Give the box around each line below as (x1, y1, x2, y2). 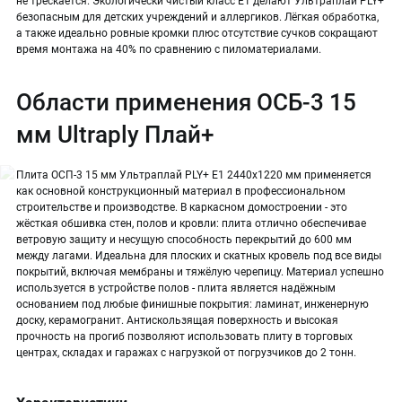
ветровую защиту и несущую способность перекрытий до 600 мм (16, 232, 352, 246)
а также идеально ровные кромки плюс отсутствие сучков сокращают (16, 27, 378, 40)
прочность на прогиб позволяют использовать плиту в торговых (16, 329, 353, 343)
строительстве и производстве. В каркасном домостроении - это (16, 200, 347, 214)
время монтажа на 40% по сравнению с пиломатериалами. (16, 43, 321, 57)
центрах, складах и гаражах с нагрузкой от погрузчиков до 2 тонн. (16, 345, 356, 359)
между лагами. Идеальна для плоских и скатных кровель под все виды (16, 249, 381, 262)
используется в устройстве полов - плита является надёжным (16, 281, 336, 294)
